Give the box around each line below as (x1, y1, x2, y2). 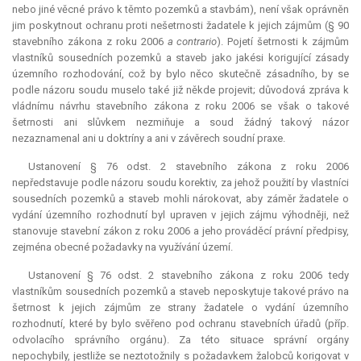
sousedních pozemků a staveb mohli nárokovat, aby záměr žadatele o (12, 193, 349, 205)
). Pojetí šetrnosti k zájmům (217, 35, 350, 48)
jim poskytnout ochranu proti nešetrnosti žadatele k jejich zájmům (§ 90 (12, 19, 349, 32)
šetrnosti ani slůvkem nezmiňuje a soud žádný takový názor (12, 116, 349, 129)
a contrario (167, 35, 218, 48)
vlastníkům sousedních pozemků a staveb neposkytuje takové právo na (12, 285, 349, 298)
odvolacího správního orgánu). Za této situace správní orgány (12, 334, 349, 346)
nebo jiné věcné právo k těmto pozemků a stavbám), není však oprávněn (12, 3, 349, 16)
